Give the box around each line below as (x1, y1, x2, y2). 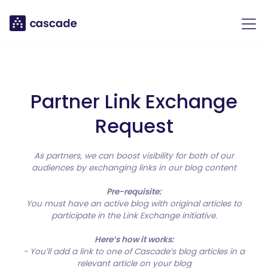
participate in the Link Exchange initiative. (51, 210, 217, 221)
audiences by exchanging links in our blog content (32, 162, 236, 173)
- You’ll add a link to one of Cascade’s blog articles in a (23, 246, 245, 257)
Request (95, 112, 173, 139)
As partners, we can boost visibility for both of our (34, 150, 234, 162)
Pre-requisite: (106, 186, 162, 197)
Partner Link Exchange (31, 88, 237, 115)
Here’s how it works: (94, 234, 174, 245)
